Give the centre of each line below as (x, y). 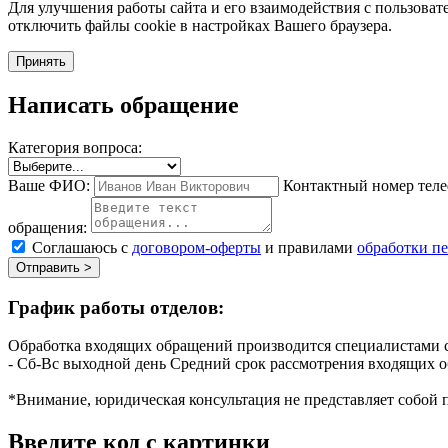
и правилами (309, 247)
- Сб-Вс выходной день (89, 364)
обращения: (47, 227)
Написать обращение (123, 105)
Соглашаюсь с (82, 247)
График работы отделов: (116, 307)
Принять (41, 62)
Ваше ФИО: (49, 185)
